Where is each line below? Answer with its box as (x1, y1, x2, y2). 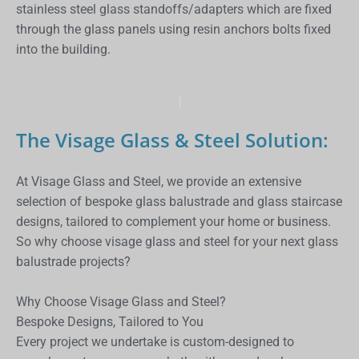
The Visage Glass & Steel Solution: (16, 126, 329, 153)
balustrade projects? (16, 253, 131, 269)
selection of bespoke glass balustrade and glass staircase (16, 193, 342, 209)
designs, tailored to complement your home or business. (16, 213, 331, 229)
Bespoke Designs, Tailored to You (16, 313, 204, 329)
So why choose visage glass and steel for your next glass (16, 233, 338, 249)
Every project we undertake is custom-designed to (16, 333, 294, 349)
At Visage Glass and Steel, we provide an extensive (16, 173, 301, 189)
